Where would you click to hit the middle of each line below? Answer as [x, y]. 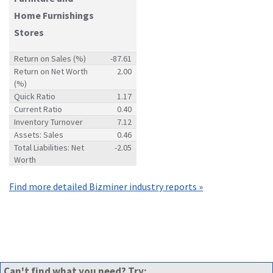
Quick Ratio [35, 96]
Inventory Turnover [48, 122]
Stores [29, 32]
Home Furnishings [54, 15]
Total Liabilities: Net [49, 147]
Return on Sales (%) [50, 58]
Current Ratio [38, 109]
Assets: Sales [39, 134]
